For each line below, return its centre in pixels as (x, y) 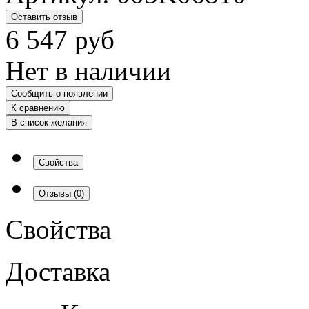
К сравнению (38, 108)
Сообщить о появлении (59, 93)
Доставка (58, 271)
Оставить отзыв (44, 17)
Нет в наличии (88, 70)
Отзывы (56, 193)
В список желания (49, 122)
